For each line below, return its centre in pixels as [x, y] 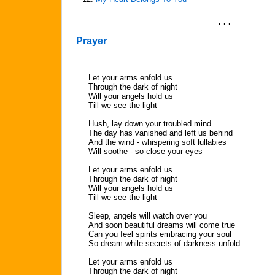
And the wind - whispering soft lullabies [157, 142]
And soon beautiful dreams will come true [162, 225]
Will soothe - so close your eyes [145, 151]
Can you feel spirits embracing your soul [160, 234]
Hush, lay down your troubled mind [150, 124]
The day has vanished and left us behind [161, 133]
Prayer [91, 41]
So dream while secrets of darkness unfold [164, 243]
